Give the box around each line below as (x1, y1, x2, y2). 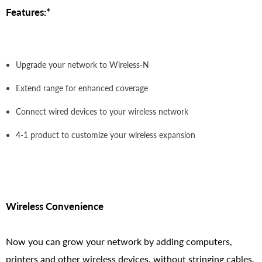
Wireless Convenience (6, 199, 104, 212)
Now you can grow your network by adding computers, (6, 235, 232, 247)
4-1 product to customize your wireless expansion (16, 129, 195, 140)
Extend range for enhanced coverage (16, 82, 148, 93)
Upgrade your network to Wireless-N (16, 59, 149, 70)
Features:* (6, 5, 50, 18)
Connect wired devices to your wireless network (16, 106, 188, 116)
